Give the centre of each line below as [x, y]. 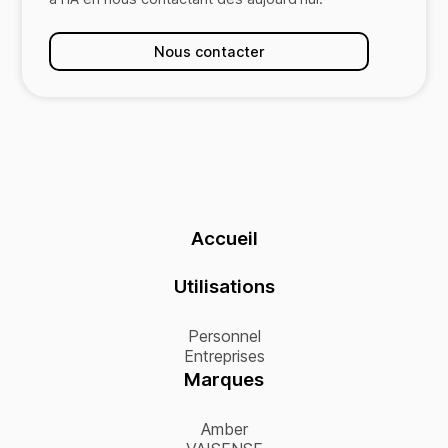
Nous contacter [209, 51]
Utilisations [224, 287]
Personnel [224, 336]
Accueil [224, 239]
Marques [224, 380]
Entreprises [224, 356]
